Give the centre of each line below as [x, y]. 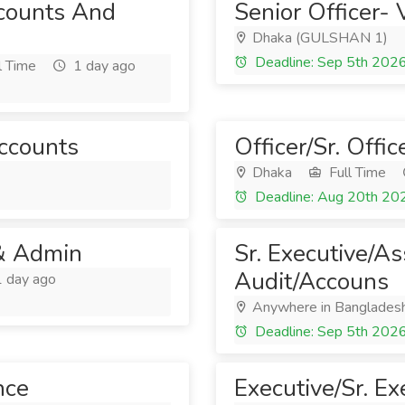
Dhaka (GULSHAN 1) [318, 38]
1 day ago [103, 66]
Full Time [356, 173]
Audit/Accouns [311, 282]
